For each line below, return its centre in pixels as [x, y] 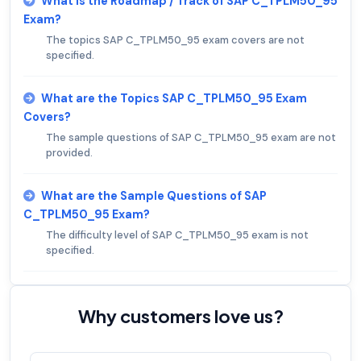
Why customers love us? [180, 316]
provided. [69, 153]
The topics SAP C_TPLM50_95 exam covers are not [175, 40]
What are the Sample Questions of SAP [154, 196]
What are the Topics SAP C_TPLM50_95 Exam [174, 99]
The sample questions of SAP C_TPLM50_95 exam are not [191, 138]
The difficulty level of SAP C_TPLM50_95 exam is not [177, 235]
